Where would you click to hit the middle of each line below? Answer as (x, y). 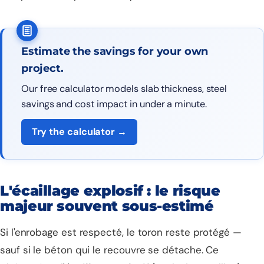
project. (42, 68)
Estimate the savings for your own (115, 51)
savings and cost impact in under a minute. (114, 104)
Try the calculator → (79, 131)
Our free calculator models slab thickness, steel (124, 89)
